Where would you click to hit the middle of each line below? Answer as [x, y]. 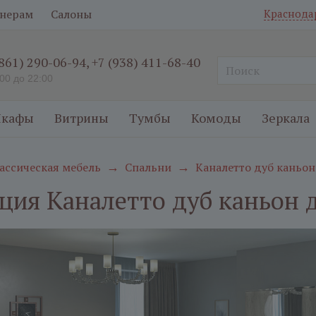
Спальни [148, 167]
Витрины [81, 118]
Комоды [216, 118]
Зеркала [286, 118]
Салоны [71, 14]
